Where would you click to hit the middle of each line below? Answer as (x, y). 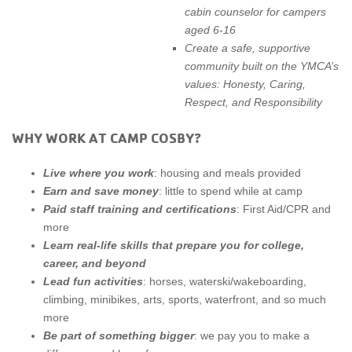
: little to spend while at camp (231, 191)
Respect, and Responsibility (253, 103)
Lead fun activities (93, 282)
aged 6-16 (210, 30)
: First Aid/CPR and (284, 209)
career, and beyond (95, 264)
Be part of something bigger (119, 336)
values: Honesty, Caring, (245, 84)
